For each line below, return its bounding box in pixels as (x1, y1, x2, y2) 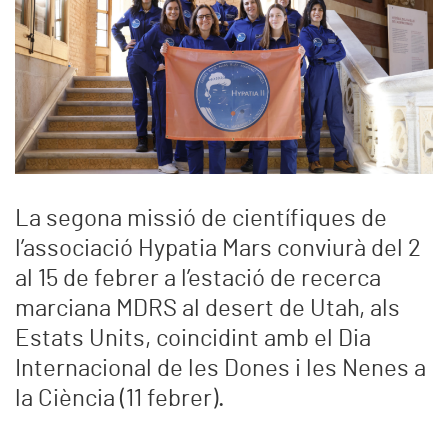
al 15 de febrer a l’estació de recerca (15, 267, 381, 292)
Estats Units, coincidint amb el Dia (15, 327, 371, 352)
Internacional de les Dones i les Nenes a (15, 357, 426, 382)
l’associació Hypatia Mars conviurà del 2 (15, 237, 421, 262)
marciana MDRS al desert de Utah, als (15, 297, 400, 322)
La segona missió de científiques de (15, 207, 387, 232)
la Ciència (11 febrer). (15, 387, 225, 412)
